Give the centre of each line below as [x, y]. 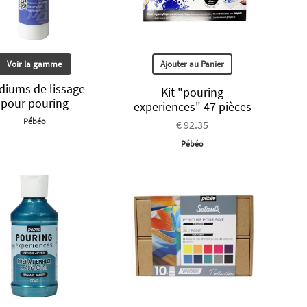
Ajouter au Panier [193, 64]
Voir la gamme [35, 64]
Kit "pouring [193, 92]
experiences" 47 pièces [192, 106]
